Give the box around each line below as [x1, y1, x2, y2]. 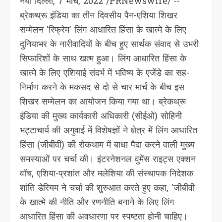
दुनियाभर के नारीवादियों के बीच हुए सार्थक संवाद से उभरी [20, 38, 199, 52]
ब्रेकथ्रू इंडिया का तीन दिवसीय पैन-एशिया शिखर [20, 9, 177, 23]
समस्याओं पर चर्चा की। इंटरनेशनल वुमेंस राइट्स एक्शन [20, 153, 196, 166]
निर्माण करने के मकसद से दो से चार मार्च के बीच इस [20, 81, 184, 95]
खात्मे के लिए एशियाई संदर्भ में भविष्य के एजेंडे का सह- [20, 67, 189, 80]
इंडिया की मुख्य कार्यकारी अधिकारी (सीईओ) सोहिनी [20, 110, 182, 123]
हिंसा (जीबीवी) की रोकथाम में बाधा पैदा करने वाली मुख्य [20, 139, 195, 152]
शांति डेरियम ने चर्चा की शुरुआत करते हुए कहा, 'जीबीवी [20, 182, 195, 195]
